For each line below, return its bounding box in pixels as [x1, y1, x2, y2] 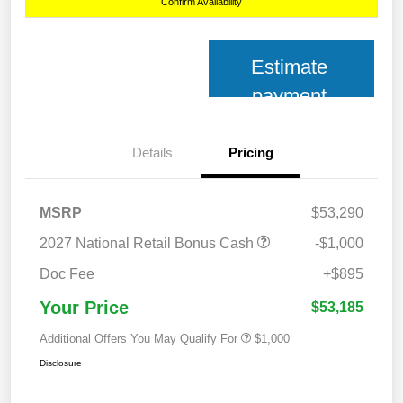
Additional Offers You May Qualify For [40, 332, 237, 346]
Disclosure [40, 358, 82, 369]
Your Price [40, 298, 129, 318]
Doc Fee [40, 266, 94, 282]
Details [131, 145, 173, 161]
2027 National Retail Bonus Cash [40, 236, 257, 252]
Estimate [251, 56, 328, 79]
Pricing [228, 145, 273, 161]
